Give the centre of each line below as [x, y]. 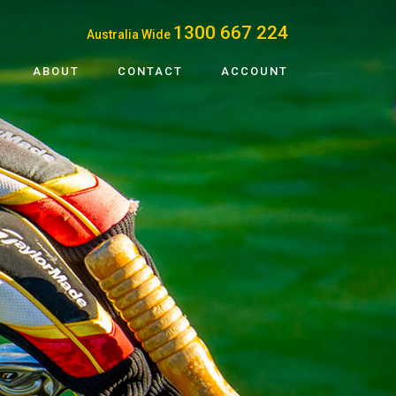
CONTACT [150, 71]
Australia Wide [130, 34]
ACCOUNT [255, 71]
